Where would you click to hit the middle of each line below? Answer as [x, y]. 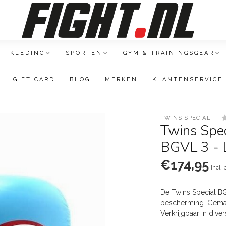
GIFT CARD [34, 79]
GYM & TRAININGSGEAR [169, 53]
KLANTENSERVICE [188, 79]
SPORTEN [84, 53]
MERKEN [121, 79]
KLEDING [27, 53]
